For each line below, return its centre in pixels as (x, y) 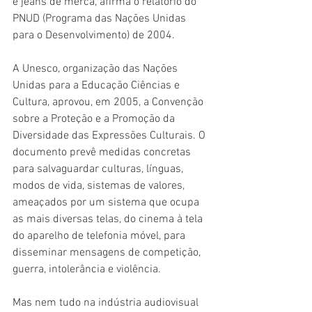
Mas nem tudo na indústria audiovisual (107, 303)
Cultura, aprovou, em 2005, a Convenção (109, 102)
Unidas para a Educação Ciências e (97, 86)
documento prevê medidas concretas (103, 153)
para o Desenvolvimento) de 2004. (95, 36)
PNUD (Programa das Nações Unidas (101, 19)
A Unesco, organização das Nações (96, 69)
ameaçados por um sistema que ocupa (107, 203)
